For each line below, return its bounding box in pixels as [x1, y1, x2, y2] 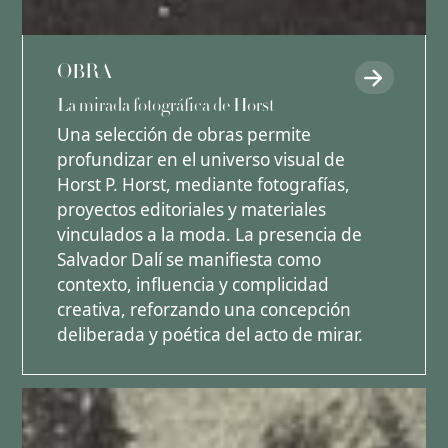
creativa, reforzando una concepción [56, 298, 351, 322]
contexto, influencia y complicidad [56, 273, 329, 297]
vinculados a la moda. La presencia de [56, 223, 362, 247]
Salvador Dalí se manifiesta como [56, 248, 321, 272]
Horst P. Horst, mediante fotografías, [56, 173, 350, 197]
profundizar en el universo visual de [56, 148, 345, 172]
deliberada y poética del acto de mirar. [56, 323, 363, 347]
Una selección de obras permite [56, 123, 311, 147]
